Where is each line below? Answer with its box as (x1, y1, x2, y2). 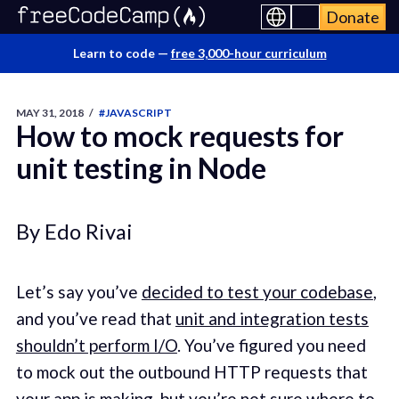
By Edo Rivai (15, 218, 133, 244)
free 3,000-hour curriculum (170, 45, 327, 61)
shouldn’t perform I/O (15, 335, 177, 356)
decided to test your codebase (141, 281, 373, 303)
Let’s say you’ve (15, 281, 142, 303)
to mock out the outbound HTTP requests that (15, 362, 368, 383)
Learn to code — (72, 45, 171, 61)
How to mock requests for (15, 118, 344, 153)
